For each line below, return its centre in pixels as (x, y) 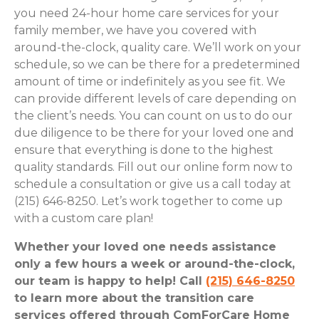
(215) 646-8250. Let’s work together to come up (148, 201)
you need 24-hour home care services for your (147, 13)
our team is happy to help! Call (110, 281)
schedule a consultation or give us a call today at (153, 184)
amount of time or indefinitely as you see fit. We (150, 81)
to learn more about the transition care (134, 298)
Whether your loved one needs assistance (145, 246)
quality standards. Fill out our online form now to (153, 167)
